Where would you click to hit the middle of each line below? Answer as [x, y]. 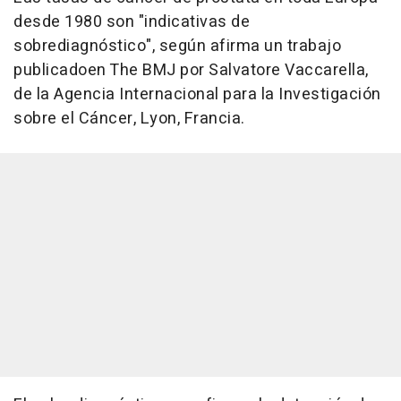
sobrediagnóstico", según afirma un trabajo [177, 47]
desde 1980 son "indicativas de [132, 22]
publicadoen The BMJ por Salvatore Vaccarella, [191, 71]
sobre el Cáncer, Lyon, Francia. [129, 119]
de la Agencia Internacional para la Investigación [197, 95]
